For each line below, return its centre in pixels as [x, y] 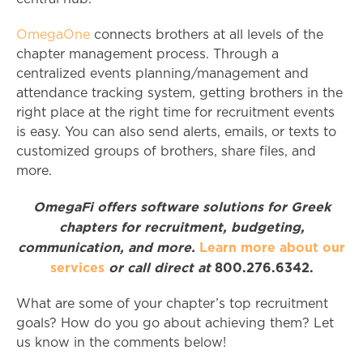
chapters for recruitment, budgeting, [181, 227]
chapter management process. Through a [147, 55]
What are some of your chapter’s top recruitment [172, 304]
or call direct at [159, 268]
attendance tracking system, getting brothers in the [179, 94]
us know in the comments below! [121, 343]
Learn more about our [272, 248]
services [77, 268]
